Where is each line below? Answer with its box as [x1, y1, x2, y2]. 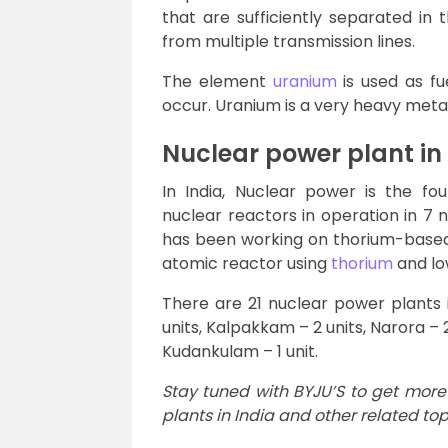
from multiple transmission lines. [162, 30, 415, 54]
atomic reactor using [162, 252, 331, 276]
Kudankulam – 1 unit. [162, 340, 318, 364]
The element [162, 70, 273, 94]
